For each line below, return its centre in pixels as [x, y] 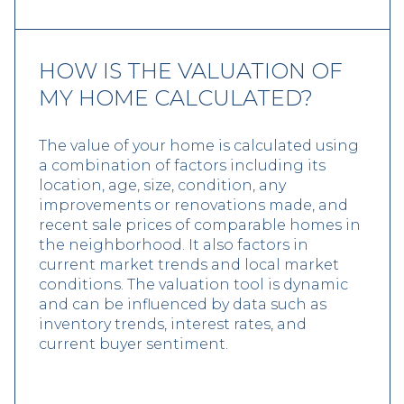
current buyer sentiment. [133, 344]
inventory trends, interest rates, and [173, 324]
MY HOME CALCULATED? [176, 98]
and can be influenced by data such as [183, 304]
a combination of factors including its [182, 165]
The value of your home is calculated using [199, 145]
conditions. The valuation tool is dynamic [193, 284]
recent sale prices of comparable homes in [200, 225]
